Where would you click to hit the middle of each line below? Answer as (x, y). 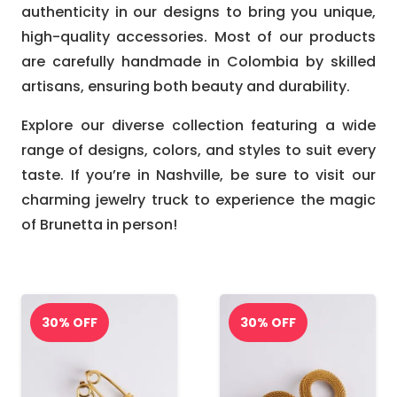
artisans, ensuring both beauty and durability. (186, 86)
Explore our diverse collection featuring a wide (198, 125)
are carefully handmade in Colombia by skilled (198, 61)
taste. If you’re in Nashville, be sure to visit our (198, 175)
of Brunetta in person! (99, 224)
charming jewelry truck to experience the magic (198, 199)
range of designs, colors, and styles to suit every (198, 150)
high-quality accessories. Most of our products (198, 36)
